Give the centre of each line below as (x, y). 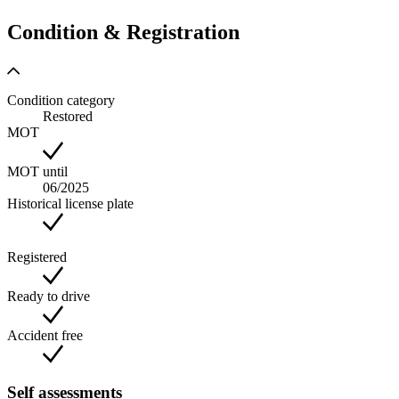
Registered (37, 256)
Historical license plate (70, 203)
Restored (68, 116)
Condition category (61, 100)
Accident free (45, 335)
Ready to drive (49, 296)
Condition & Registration (123, 32)
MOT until (37, 171)
